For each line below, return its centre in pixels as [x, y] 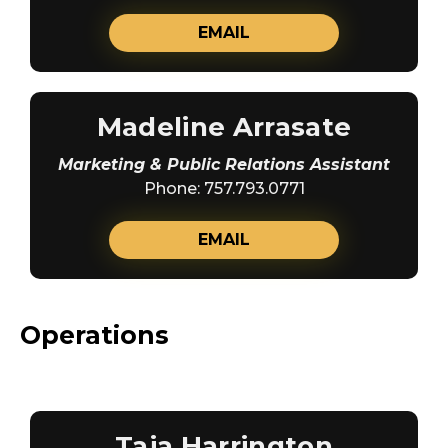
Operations [94, 334]
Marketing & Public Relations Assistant [224, 164]
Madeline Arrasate [224, 126]
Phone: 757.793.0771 [224, 188]
